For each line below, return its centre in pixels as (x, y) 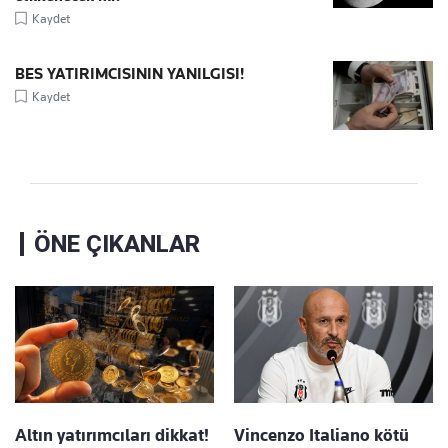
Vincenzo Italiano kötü (321, 435)
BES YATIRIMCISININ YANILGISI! (129, 74)
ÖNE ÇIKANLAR (117, 244)
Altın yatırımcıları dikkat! (112, 435)
